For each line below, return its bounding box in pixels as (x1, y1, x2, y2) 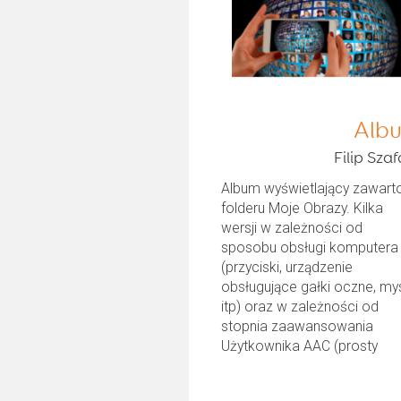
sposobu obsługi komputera (221, 238, 399, 256)
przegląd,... (221, 356, 289, 374)
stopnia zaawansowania (221, 317, 374, 335)
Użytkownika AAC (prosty (221, 337, 379, 354)
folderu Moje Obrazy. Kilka (221, 199, 384, 217)
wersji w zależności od (221, 218, 363, 236)
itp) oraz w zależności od (221, 297, 380, 315)
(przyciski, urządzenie (221, 258, 354, 276)
